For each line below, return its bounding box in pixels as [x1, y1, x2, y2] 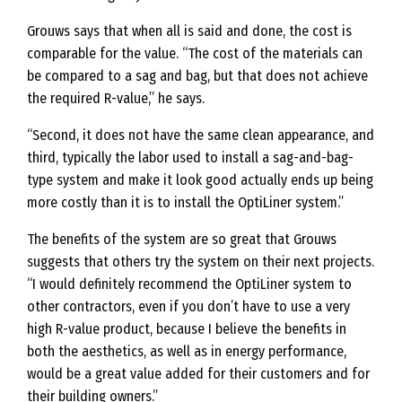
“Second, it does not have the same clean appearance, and [27, 127, 374, 144]
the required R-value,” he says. [27, 90, 205, 108]
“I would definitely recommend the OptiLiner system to [27, 275, 352, 293]
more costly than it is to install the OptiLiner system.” [27, 194, 344, 212]
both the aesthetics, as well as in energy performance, [27, 343, 346, 361]
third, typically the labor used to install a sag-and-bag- [27, 149, 354, 167]
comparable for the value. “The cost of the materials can [27, 45, 363, 63]
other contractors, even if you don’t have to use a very [27, 298, 350, 316]
